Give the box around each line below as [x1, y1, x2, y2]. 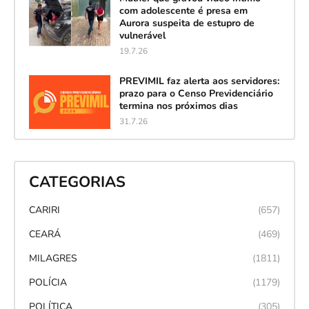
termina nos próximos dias [119, 99, 238, 112]
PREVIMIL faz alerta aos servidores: [119, 74, 279, 88]
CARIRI [28, 203, 60, 217]
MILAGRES [28, 251, 77, 265]
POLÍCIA [28, 275, 67, 289]
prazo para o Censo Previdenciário [119, 86, 273, 100]
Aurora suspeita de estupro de [119, 16, 255, 30]
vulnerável [119, 28, 166, 42]
